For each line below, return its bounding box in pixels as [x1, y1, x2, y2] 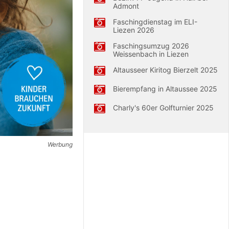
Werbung [48, 141, 73, 149]
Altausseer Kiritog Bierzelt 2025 [112, 65, 218, 74]
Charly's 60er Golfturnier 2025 [112, 103, 214, 112]
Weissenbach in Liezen [112, 50, 189, 58]
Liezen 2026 [112, 26, 154, 34]
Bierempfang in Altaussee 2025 [112, 84, 217, 93]
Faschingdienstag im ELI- [112, 17, 197, 26]
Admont [112, 2, 139, 10]
